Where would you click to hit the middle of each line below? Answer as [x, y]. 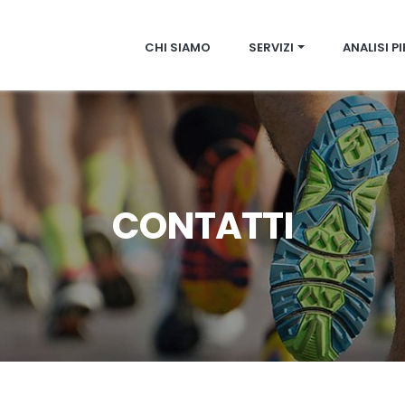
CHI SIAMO [178, 47]
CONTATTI [202, 226]
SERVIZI [271, 47]
